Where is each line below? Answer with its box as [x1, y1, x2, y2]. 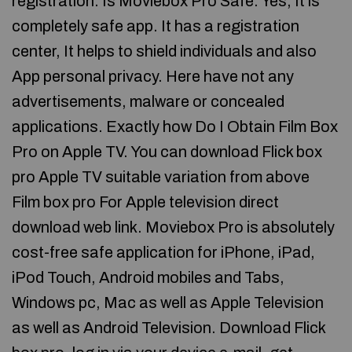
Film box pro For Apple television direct [12, 193, 279, 211]
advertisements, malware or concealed [12, 93, 284, 110]
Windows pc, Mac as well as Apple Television [12, 294, 324, 311]
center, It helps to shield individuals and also [12, 42, 317, 60]
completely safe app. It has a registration [12, 17, 299, 35]
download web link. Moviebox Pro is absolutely [12, 218, 335, 236]
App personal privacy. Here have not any [12, 68, 294, 85]
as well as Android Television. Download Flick [12, 319, 325, 336]
